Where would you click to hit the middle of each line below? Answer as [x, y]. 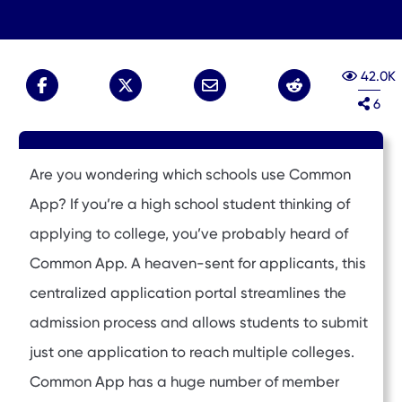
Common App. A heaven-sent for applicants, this [198, 264]
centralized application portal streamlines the [188, 293]
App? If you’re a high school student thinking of [190, 205]
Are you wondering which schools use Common [190, 175]
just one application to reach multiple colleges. [192, 353]
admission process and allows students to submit [199, 323]
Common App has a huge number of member [184, 382]
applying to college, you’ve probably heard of [189, 234]
